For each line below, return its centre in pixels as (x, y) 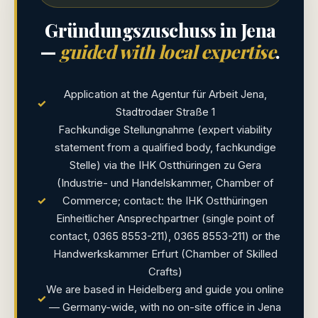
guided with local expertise (168, 51)
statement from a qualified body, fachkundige (165, 148)
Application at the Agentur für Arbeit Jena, (165, 94)
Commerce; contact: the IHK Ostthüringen (165, 201)
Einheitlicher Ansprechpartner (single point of (165, 219)
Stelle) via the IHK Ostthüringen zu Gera (165, 165)
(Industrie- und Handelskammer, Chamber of (165, 183)
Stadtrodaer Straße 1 (165, 112)
